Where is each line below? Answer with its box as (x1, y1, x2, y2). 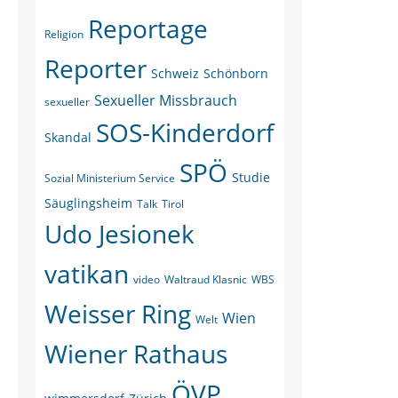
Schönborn (203, 65, 268, 82)
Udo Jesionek (44, 217, 195, 251)
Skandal (44, 129, 92, 146)
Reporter (44, 52, 147, 85)
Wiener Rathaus (44, 337, 227, 370)
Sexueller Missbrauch (94, 91, 237, 110)
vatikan (44, 257, 129, 291)
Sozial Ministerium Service (44, 171, 175, 186)
